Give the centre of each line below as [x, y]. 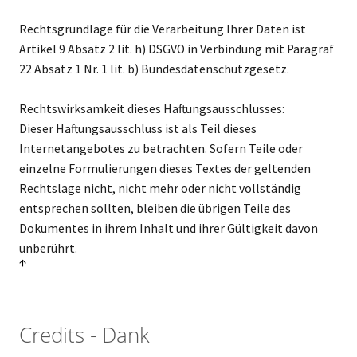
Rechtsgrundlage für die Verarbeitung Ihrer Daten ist [162, 29]
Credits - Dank [84, 334]
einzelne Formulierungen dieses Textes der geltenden [165, 168]
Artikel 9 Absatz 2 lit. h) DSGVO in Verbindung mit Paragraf [176, 49]
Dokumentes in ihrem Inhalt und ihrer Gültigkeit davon [168, 228]
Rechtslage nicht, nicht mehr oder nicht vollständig [160, 188]
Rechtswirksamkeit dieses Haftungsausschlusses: [151, 108]
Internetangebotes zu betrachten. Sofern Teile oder [161, 148]
